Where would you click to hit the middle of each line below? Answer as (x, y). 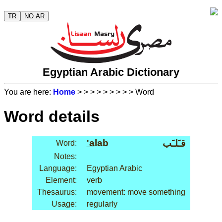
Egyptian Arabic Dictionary (111, 72)
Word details (52, 116)
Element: (61, 180)
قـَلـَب (174, 144)
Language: (58, 168)
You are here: (28, 92)
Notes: (65, 157)
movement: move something (136, 192)
